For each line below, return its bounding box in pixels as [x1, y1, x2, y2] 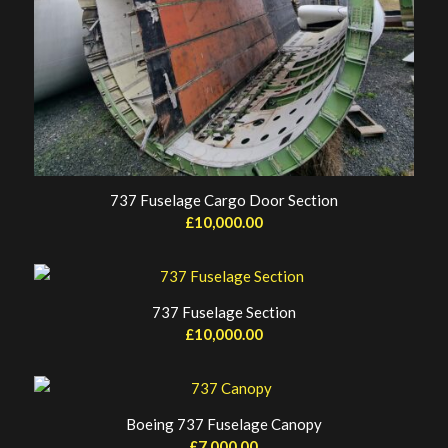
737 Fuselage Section [151, 302, 296, 321]
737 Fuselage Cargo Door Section [109, 190, 338, 209]
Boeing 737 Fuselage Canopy [125, 414, 322, 433]
